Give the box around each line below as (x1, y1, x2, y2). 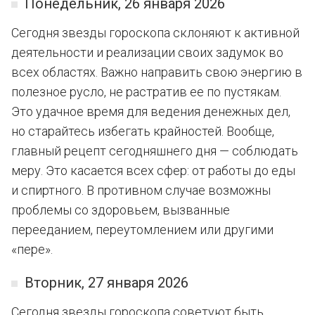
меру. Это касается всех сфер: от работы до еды (11, 163, 295, 178)
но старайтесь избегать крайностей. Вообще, (11, 124, 274, 139)
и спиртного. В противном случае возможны (11, 183, 271, 198)
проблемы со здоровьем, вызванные (11, 202, 230, 217)
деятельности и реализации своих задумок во (11, 45, 283, 60)
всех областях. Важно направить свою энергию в (11, 65, 302, 79)
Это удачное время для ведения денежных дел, (11, 104, 290, 119)
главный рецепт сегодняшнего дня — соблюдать (11, 143, 298, 158)
